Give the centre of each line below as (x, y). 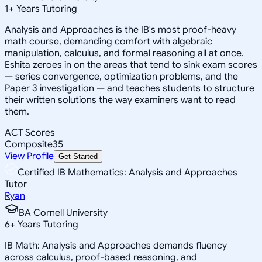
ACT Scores (30, 132)
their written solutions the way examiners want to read (120, 100)
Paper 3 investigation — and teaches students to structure (130, 88)
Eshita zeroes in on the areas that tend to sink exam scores (131, 65)
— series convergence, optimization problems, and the (121, 76)
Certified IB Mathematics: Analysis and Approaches (127, 172)
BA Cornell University (63, 213)
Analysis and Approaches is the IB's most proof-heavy (120, 30)
